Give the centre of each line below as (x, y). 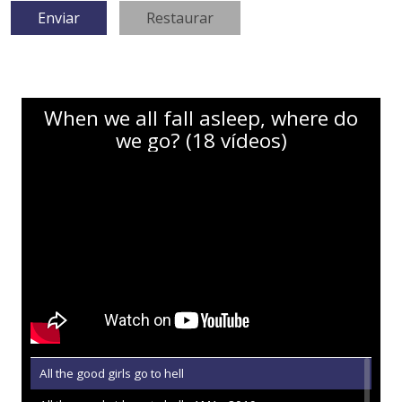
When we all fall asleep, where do (201, 118)
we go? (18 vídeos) (201, 141)
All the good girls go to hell (112, 373)
